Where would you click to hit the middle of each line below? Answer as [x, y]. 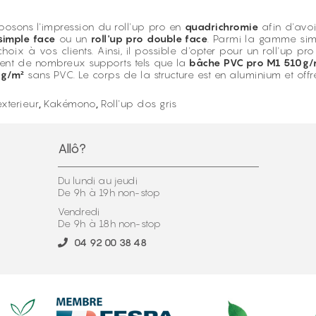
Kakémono [70, 103]
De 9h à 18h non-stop [109, 223]
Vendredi [79, 211]
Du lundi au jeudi [97, 180]
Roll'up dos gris [139, 103]
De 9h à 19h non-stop [109, 192]
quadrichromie [221, 26]
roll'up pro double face [149, 38]
